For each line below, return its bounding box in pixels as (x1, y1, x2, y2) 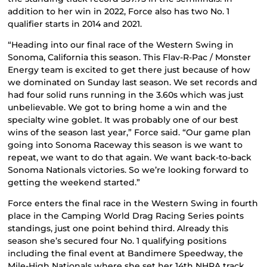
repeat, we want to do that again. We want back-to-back (8, 151, 252, 163)
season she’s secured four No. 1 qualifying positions (8, 235, 227, 247)
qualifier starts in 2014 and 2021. (8, 18, 142, 29)
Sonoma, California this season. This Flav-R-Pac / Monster (8, 51, 252, 63)
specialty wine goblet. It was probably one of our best (8, 114, 239, 125)
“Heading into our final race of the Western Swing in (8, 39, 234, 50)
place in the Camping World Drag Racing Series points (8, 210, 244, 222)
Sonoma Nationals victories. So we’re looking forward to (8, 164, 249, 175)
